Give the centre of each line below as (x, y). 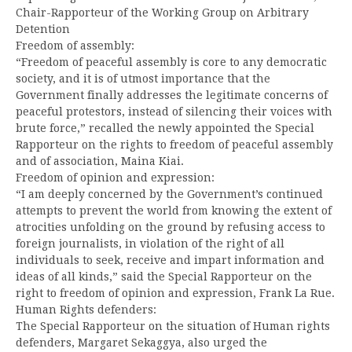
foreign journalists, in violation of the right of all (150, 243)
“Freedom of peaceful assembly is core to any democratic (171, 62)
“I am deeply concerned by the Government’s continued (169, 194)
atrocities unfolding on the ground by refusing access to (170, 227)
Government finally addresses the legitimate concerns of (172, 95)
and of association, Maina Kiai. (100, 161)
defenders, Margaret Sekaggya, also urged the (141, 342)
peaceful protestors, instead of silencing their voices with (174, 111)
